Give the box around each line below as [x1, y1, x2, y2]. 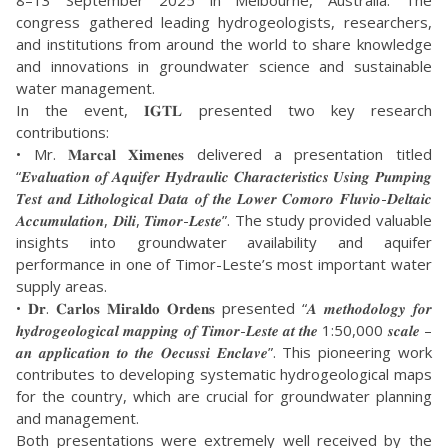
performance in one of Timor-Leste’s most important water [16, 254, 432, 275]
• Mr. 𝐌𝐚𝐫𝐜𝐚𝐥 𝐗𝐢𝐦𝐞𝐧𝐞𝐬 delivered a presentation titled [16, 144, 432, 165]
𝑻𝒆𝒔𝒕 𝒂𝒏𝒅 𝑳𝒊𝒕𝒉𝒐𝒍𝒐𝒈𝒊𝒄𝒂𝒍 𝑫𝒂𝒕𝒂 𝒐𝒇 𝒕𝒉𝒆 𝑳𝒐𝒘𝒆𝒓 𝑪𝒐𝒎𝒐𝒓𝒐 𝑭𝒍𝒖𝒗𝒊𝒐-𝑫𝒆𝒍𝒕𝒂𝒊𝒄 [16, 188, 432, 209]
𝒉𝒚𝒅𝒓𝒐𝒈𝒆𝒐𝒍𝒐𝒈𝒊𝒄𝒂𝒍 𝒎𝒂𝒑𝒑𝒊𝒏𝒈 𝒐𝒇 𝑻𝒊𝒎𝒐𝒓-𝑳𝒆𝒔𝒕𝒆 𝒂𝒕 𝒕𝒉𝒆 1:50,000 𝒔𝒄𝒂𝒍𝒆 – [16, 320, 432, 341]
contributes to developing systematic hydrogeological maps [16, 364, 432, 385]
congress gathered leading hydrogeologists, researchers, [16, 12, 432, 33]
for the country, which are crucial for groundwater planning [16, 386, 432, 407]
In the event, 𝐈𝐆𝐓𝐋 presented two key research [16, 100, 432, 121]
